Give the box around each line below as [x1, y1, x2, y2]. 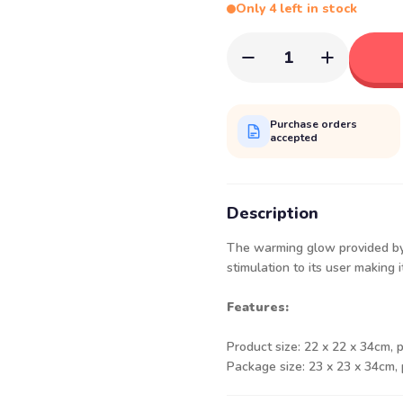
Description [227, 202, 318, 224]
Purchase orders [270, 117, 357, 131]
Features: [227, 299, 289, 316]
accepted [270, 130, 318, 145]
